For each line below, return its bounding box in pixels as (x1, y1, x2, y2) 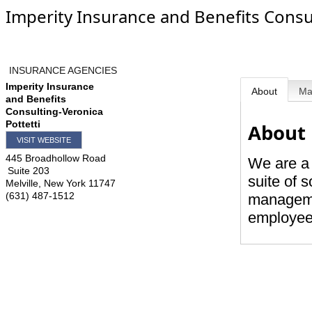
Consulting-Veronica (6, 106, 103, 117)
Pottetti (6, 118, 40, 130)
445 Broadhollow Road (6, 153, 106, 164)
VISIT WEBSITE (17, 136, 71, 144)
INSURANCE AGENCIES (9, 65, 117, 76)
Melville (6, 178, 38, 189)
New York (44, 178, 86, 189)
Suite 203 (8, 165, 49, 176)
